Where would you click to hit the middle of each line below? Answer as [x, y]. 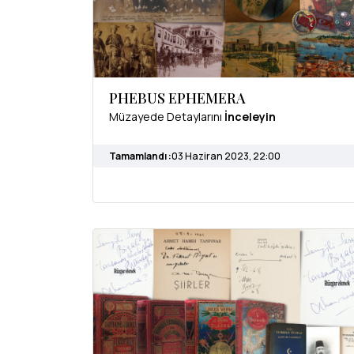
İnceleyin [250, 116]
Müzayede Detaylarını [167, 116]
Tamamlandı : [140, 156]
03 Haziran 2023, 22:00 [226, 156]
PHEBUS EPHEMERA [177, 98]
